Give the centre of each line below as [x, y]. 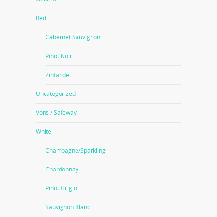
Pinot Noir [59, 56]
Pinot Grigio [61, 188]
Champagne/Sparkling [76, 150]
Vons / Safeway [56, 113]
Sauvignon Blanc [68, 207]
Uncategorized [56, 94]
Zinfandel [58, 75]
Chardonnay [62, 169]
